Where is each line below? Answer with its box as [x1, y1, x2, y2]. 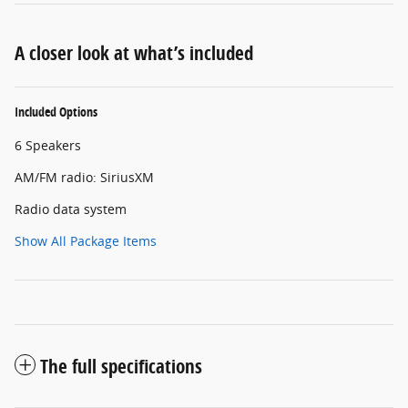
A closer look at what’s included [15, 40, 253, 66]
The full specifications [40, 353, 202, 380]
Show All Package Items [15, 232, 157, 250]
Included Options [15, 103, 97, 121]
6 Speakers [15, 137, 81, 155]
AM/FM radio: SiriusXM [15, 168, 154, 187]
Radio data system [15, 200, 127, 219]
